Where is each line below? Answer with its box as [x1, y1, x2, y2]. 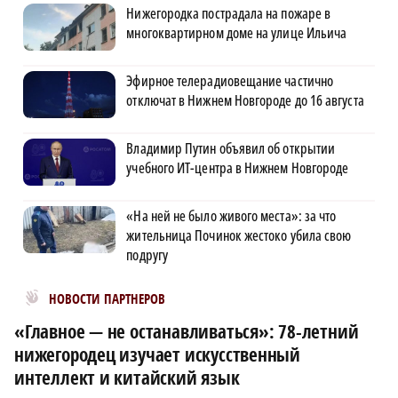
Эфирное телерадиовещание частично [126, 71, 334, 92]
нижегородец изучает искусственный [14, 342, 301, 368]
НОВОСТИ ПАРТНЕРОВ [49, 290, 166, 309]
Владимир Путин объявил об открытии [126, 139, 336, 159]
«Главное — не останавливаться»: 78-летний [14, 319, 359, 345]
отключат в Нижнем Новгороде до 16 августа [126, 91, 364, 111]
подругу [126, 245, 168, 266]
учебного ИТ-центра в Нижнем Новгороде [126, 158, 349, 179]
